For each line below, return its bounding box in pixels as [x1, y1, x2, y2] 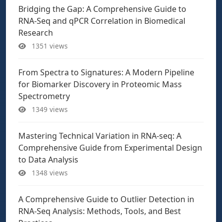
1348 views [30, 168, 68, 177]
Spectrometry [18, 91, 70, 102]
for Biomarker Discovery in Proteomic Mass [18, 79, 182, 90]
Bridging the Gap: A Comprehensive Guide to [18, 3, 186, 14]
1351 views [30, 41, 68, 51]
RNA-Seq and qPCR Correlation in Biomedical [18, 15, 185, 26]
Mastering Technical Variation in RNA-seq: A [18, 130, 181, 141]
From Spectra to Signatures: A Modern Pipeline [18, 67, 194, 78]
